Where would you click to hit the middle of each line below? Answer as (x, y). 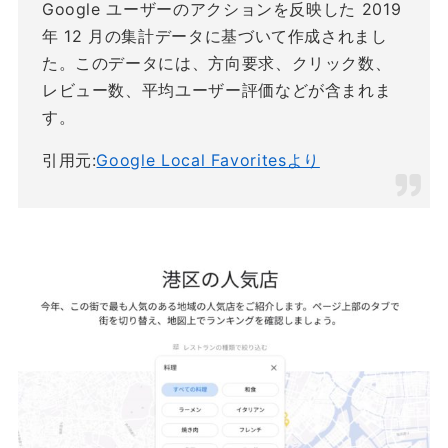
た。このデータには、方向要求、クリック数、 (216, 63)
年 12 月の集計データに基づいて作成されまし (214, 36)
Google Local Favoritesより (208, 160)
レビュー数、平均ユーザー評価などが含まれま (216, 90)
